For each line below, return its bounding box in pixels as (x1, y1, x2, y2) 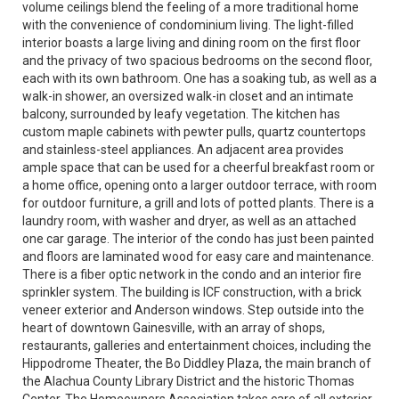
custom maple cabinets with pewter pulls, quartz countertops (22, 125, 366, 139)
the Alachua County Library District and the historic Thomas (22, 374, 354, 388)
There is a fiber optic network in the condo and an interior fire (22, 267, 362, 281)
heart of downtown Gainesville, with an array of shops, (22, 321, 325, 335)
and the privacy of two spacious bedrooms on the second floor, (22, 53, 372, 68)
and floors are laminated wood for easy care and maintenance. (22, 249, 374, 264)
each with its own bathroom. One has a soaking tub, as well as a (22, 71, 377, 85)
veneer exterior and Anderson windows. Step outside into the (22, 303, 364, 317)
